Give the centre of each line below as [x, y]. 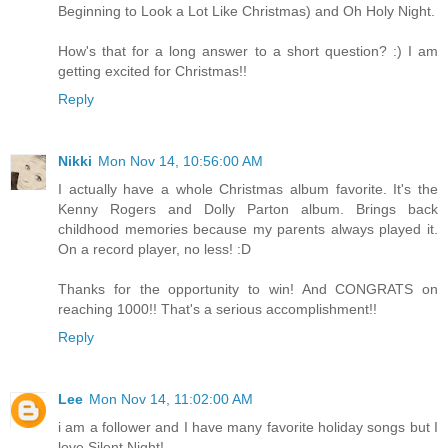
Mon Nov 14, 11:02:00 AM [171, 399]
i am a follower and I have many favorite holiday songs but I [248, 427]
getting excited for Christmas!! [152, 71]
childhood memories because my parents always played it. [248, 229]
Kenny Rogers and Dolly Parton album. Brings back [248, 209]
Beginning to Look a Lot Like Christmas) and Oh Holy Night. [246, 11]
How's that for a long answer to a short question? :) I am [248, 51]
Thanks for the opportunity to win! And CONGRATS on [248, 289]
